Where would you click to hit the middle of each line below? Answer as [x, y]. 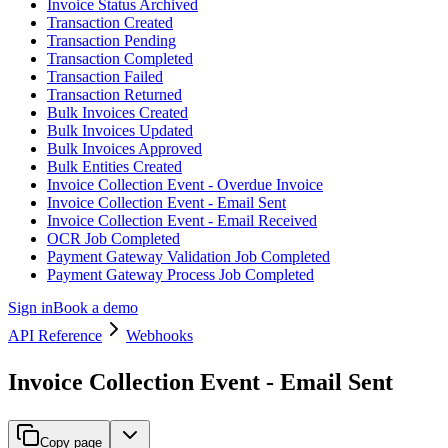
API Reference [55, 335]
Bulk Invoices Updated [120, 131]
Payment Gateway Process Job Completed [180, 275]
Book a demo [95, 308]
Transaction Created [110, 23]
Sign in [30, 308]
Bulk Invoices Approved [124, 149]
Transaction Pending [111, 41]
